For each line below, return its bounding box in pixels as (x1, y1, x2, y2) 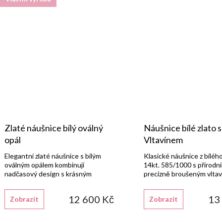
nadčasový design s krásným (4, 169, 92, 178)
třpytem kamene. (4, 178, 57, 187)
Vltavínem (144, 134, 183, 145)
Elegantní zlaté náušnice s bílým (4, 151, 101, 160)
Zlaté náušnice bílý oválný (4, 122, 103, 133)
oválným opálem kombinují (4, 160, 84, 169)
